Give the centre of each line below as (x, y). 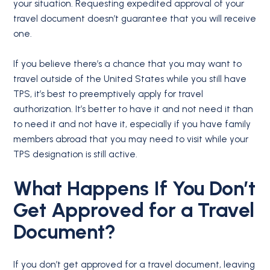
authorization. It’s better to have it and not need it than (133, 109)
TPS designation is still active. (76, 154)
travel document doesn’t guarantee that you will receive (135, 18)
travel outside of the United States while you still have (130, 79)
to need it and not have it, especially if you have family (132, 124)
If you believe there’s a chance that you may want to (128, 64)
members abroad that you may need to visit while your (131, 139)
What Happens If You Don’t (135, 188)
